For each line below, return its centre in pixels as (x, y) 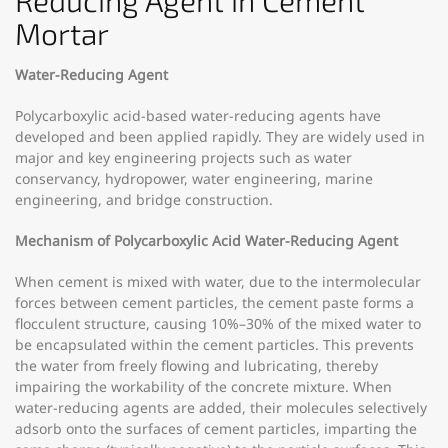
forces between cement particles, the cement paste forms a (214, 302)
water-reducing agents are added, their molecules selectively (221, 407)
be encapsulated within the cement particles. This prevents (214, 344)
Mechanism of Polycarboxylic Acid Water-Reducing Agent (206, 240)
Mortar (62, 33)
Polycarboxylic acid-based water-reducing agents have (198, 115)
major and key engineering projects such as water (183, 157)
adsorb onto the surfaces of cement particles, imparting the (216, 428)
